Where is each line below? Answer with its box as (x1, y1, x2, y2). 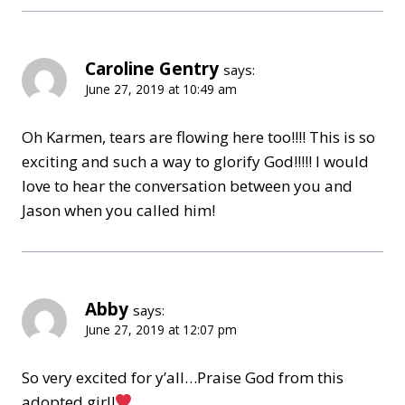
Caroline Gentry (85, 56, 219, 80)
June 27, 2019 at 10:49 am (85, 80, 237, 98)
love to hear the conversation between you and (22, 174, 353, 196)
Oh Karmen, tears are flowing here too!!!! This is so (22, 126, 375, 147)
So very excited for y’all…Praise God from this (22, 366, 344, 388)
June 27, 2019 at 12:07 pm (85, 320, 237, 338)
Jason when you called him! (22, 199, 215, 221)
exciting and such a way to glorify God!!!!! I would (22, 150, 369, 172)
